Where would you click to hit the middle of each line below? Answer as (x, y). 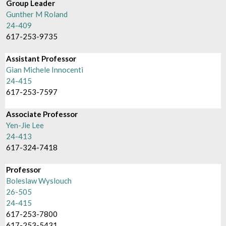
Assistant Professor (41, 59)
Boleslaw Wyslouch (39, 181)
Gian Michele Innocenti (45, 70)
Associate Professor (42, 114)
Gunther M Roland (37, 14)
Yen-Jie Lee (25, 125)
